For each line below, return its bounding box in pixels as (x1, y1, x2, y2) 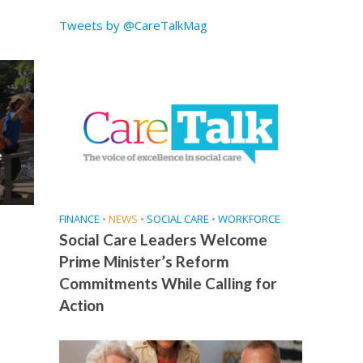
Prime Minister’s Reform (58, 252, 229, 271)
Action (58, 296, 104, 315)
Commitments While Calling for (58, 274, 277, 293)
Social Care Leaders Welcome (58, 230, 267, 250)
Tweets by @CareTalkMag (58, 17, 207, 33)
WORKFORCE (217, 211, 280, 227)
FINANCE (58, 211, 100, 227)
